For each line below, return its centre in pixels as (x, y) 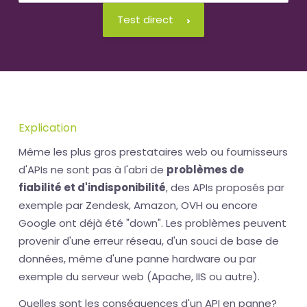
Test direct (145, 20)
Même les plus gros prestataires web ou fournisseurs (153, 152)
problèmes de (205, 170)
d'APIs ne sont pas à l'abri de (93, 170)
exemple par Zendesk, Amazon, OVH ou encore (138, 206)
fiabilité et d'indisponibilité (92, 188)
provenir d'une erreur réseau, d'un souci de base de (149, 241)
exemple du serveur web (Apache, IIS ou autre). (139, 277)
